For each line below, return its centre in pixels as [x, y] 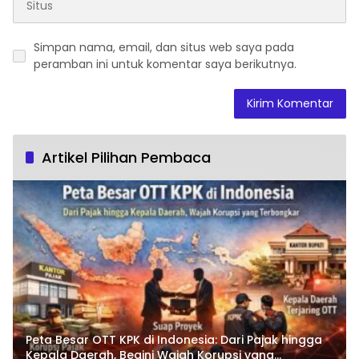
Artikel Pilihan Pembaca [126, 158]
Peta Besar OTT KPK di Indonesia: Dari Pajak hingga [174, 339]
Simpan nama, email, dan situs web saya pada [164, 48]
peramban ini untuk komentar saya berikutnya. [165, 65]
